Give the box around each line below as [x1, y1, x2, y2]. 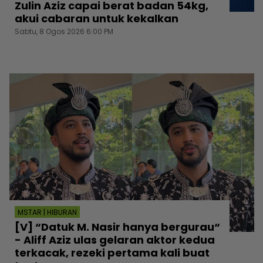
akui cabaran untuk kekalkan [15, 11, 178, 26]
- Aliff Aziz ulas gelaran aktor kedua [15, 232, 215, 247]
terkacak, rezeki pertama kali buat [15, 245, 210, 260]
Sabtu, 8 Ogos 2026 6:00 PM [15, 26, 113, 37]
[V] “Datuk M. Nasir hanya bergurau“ [15, 219, 220, 234]
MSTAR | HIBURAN [18, 207, 77, 217]
